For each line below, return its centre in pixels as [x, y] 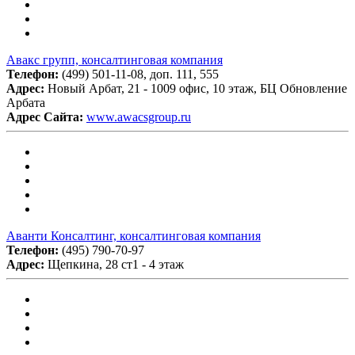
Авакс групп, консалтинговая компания [115, 59]
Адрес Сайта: [46, 116]
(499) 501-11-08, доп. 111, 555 [140, 74]
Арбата [26, 102]
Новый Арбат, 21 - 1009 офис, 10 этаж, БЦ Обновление [197, 88]
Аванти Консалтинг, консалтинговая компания [134, 235]
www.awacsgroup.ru [139, 116]
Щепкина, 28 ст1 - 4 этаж [116, 264]
